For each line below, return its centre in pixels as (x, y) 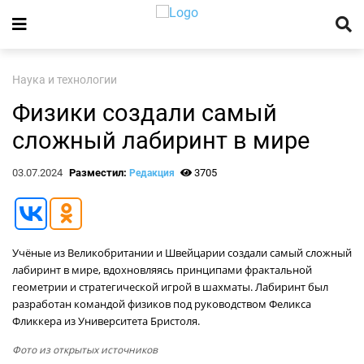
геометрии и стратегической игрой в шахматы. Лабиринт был (170, 287)
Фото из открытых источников (85, 350)
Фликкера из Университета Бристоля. (106, 321)
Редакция (152, 173)
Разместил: (99, 173)
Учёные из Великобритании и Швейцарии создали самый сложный (182, 253)
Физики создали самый (145, 113)
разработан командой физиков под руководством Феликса (162, 304)
